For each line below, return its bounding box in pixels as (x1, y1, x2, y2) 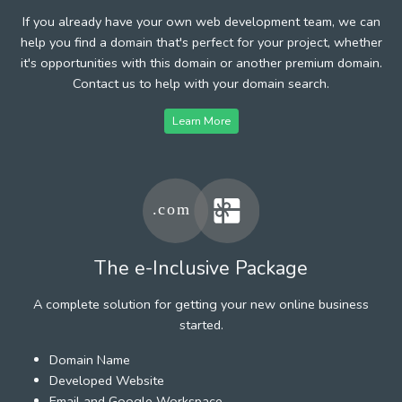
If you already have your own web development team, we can (22, 12, 380, 31)
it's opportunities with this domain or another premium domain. (20, 53, 382, 72)
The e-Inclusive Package (94, 254, 308, 282)
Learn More (171, 112, 231, 128)
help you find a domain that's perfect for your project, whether (20, 32, 382, 51)
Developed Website (49, 371, 164, 389)
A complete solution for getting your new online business (33, 294, 369, 313)
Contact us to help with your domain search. (73, 74, 329, 92)
